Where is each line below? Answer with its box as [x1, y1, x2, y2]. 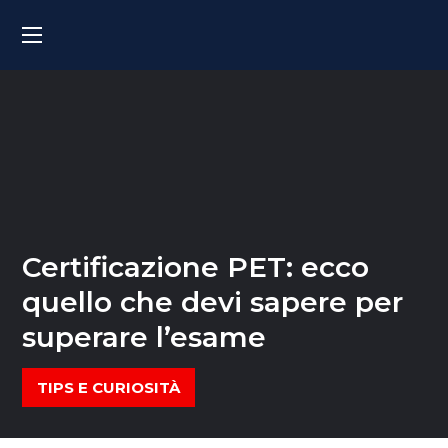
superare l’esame [22, 320, 267, 354]
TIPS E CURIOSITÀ [37, 378, 181, 397]
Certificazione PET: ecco [22, 250, 370, 284]
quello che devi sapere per [22, 285, 404, 319]
